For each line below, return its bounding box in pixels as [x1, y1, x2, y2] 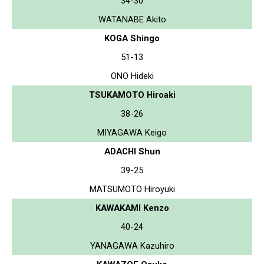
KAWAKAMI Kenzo [95, 202, 169, 213]
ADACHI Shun [104, 146, 160, 157]
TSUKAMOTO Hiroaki [88, 89, 176, 100]
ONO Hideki [110, 70, 154, 81]
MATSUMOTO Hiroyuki [89, 183, 175, 194]
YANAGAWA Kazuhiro [90, 240, 174, 251]
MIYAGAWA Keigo [97, 127, 167, 138]
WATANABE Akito [98, 14, 166, 25]
